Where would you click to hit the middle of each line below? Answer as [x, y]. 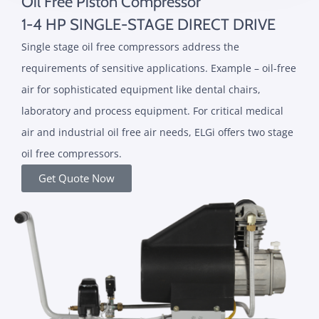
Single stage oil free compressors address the [130, 47]
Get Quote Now [77, 178]
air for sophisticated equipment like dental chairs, [141, 89]
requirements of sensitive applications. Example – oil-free [159, 68]
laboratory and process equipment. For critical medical [152, 111]
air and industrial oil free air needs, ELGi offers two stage [157, 132]
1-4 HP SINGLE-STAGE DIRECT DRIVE [148, 25]
